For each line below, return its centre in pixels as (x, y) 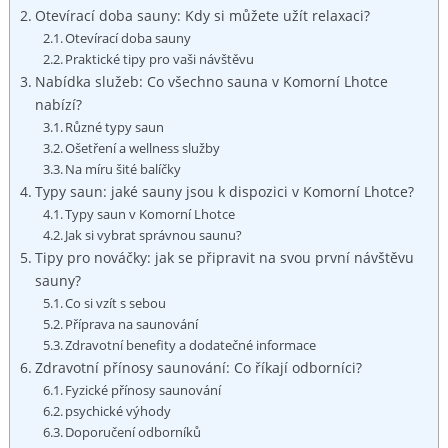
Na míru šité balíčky (123, 168)
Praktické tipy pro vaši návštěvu (160, 58)
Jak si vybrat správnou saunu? (154, 234)
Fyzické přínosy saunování (143, 389)
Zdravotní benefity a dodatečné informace (191, 344)
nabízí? (58, 104)
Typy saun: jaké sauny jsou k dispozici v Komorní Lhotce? (224, 191)
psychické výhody (118, 410)
